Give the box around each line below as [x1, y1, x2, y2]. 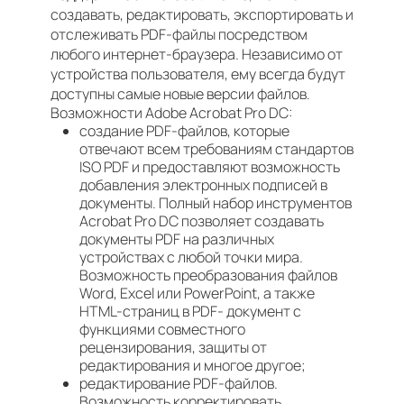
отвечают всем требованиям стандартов [79, 139, 353, 159]
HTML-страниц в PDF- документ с [79, 301, 301, 321]
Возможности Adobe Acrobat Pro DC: [50, 103, 293, 123]
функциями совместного [79, 319, 245, 339]
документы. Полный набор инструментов [79, 193, 352, 213]
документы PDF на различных [79, 229, 274, 249]
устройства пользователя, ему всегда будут [50, 64, 345, 84]
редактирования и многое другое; [79, 355, 306, 375]
